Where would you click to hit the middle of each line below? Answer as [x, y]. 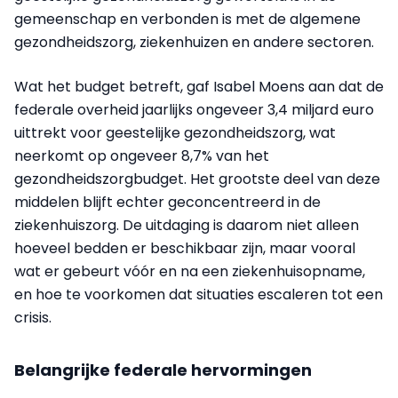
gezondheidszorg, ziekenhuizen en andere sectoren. [194, 42]
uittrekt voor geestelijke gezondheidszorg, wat [175, 133]
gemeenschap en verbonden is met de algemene [187, 19]
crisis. [33, 318]
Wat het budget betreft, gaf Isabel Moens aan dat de [199, 87]
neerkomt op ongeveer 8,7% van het [142, 156]
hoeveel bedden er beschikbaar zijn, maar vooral [185, 248]
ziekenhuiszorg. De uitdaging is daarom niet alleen [187, 225]
